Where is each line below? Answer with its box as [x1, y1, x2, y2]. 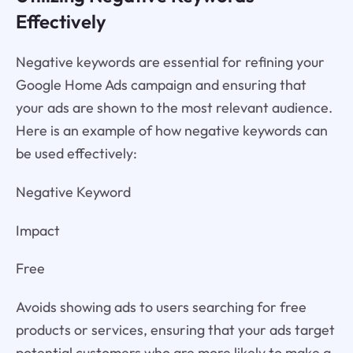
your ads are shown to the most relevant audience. [15, 98, 333, 117]
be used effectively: [15, 143, 137, 162]
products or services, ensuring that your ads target [15, 321, 335, 340]
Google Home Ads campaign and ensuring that [15, 75, 307, 94]
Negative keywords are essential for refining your [15, 52, 325, 71]
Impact [15, 221, 60, 240]
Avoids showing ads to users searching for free [15, 298, 307, 317]
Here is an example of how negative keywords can [15, 121, 328, 139]
